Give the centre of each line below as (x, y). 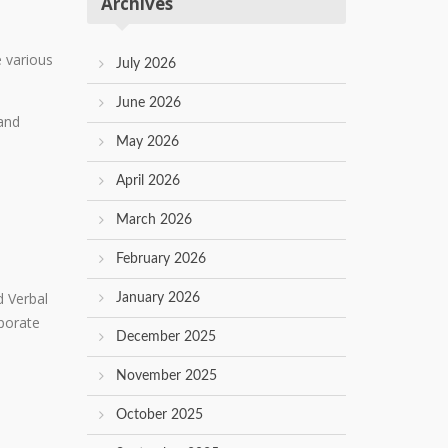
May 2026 (147, 142)
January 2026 (158, 298)
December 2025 (166, 337)
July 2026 (146, 64)
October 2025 (159, 415)
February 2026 (161, 259)
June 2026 (148, 103)
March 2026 (154, 220)
